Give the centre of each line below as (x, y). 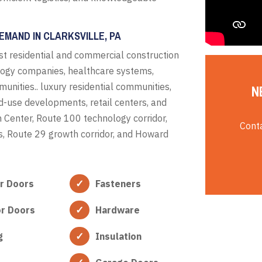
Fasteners (118, 183)
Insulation (118, 236)
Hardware (117, 210)
